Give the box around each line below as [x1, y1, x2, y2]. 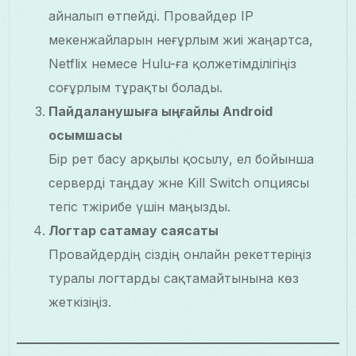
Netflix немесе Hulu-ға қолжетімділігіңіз [48, 56, 297, 72]
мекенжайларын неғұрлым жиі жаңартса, [48, 32, 314, 48]
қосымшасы [48, 127, 123, 143]
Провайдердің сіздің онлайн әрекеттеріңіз [48, 246, 312, 262]
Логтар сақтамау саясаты [48, 222, 219, 238]
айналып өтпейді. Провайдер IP [48, 8, 254, 24]
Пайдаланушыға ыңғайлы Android [48, 103, 273, 119]
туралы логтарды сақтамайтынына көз [48, 270, 300, 286]
